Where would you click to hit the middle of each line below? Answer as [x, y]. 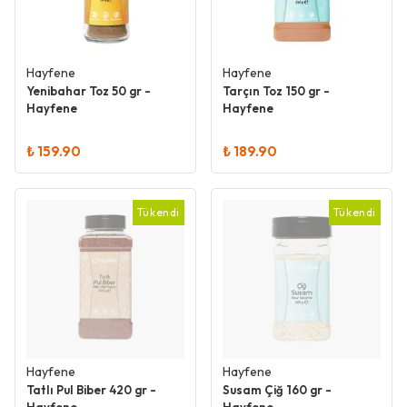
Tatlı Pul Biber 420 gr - [91, 390]
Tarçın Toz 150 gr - [276, 91]
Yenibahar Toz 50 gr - [89, 91]
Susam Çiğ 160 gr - [277, 390]
